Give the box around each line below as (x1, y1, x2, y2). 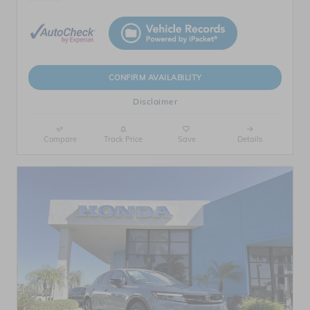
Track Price (104, 134, 143, 145)
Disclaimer (133, 96, 177, 107)
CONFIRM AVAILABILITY (108, 72, 202, 82)
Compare (43, 134, 77, 145)
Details (237, 134, 263, 145)
